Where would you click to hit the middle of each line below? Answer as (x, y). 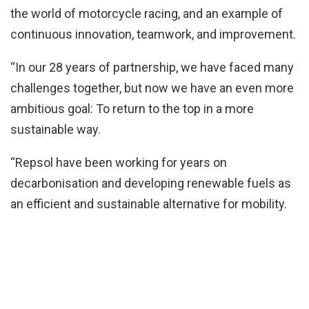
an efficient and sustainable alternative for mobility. (149, 203)
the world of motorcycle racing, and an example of (147, 13)
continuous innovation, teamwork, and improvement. (153, 34)
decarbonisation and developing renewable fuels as (151, 183)
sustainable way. (56, 129)
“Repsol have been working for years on (119, 162)
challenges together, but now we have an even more (152, 88)
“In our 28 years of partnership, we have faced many (152, 67)
